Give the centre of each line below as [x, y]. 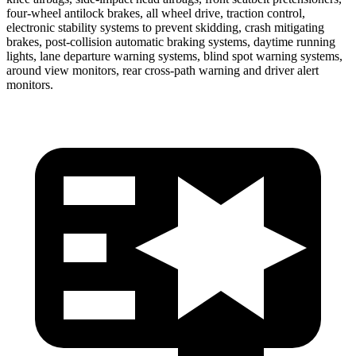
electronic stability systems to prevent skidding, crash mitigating [165, 27]
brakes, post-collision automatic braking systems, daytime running [171, 41]
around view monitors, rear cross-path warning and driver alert [163, 70]
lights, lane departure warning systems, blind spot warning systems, [174, 56]
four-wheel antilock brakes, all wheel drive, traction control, [156, 13]
